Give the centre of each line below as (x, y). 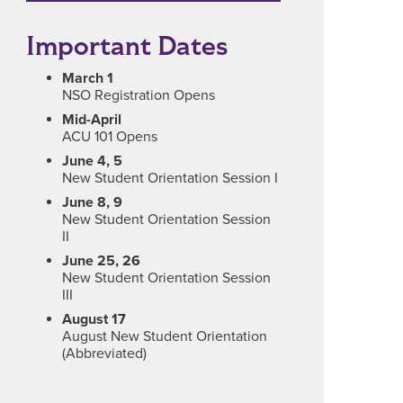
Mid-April (92, 120)
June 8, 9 (93, 202)
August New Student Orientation (165, 336)
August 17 (94, 319)
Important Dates (127, 46)
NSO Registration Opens (139, 95)
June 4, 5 (93, 161)
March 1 (88, 78)
